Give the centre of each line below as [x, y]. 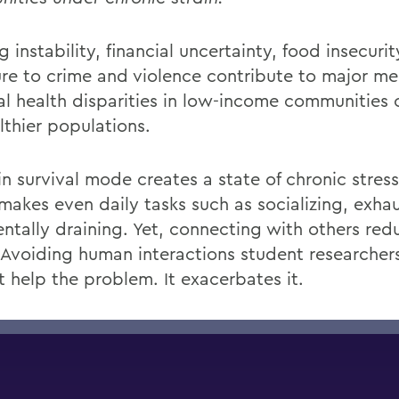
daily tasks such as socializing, [224, 204]
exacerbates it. [242, 278]
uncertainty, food [250, 50]
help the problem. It [93, 278]
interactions [187, 253]
